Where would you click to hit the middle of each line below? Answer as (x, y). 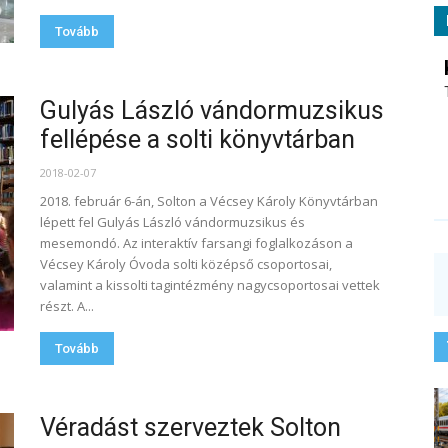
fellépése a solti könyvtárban (197, 139)
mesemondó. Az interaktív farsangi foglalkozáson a (196, 243)
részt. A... (67, 306)
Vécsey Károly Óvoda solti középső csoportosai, (186, 264)
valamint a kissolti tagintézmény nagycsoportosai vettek (210, 285)
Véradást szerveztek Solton (190, 427)
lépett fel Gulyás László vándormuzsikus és (172, 222)
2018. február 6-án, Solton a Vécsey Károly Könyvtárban (209, 201)
